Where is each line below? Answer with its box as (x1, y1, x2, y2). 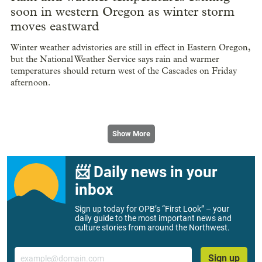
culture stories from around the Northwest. (75, 223, 230, 233)
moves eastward (11, 18, 99, 34)
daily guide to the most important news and (75, 213, 232, 223)
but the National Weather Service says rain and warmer (11, 53, 219, 64)
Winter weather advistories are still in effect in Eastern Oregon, (11, 42, 250, 53)
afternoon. (11, 77, 50, 88)
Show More (112, 129, 150, 139)
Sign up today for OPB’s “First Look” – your (75, 204, 229, 214)
